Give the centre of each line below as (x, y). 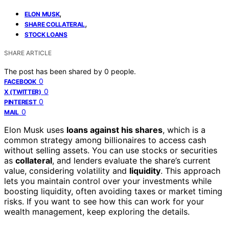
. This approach (190, 170)
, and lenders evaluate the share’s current (131, 160)
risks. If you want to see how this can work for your (104, 201)
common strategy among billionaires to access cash (105, 140)
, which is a (184, 130)
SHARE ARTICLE (28, 53)
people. (123, 71)
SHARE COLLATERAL (55, 24)
